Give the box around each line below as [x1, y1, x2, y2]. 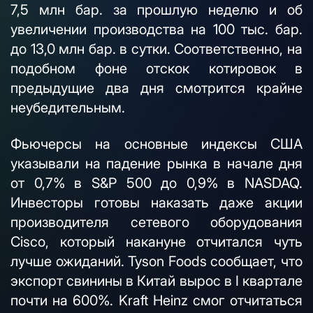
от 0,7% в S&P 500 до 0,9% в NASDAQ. [10, 175, 303, 191]
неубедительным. [10, 99, 125, 116]
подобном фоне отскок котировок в [10, 60, 303, 77]
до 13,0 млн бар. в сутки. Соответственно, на [10, 41, 303, 57]
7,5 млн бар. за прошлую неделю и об [10, 1, 303, 18]
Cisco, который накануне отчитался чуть [10, 233, 303, 250]
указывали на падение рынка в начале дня [10, 155, 303, 172]
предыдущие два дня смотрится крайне [10, 80, 303, 96]
